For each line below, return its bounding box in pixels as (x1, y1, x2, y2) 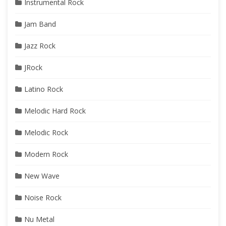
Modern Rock (24, 149, 68, 159)
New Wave (24, 171, 60, 181)
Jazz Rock (24, 41, 55, 51)
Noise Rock (24, 193, 62, 203)
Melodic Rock (24, 128, 68, 138)
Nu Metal (24, 214, 54, 224)
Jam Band (24, 19, 56, 29)
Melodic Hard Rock (24, 106, 86, 116)
